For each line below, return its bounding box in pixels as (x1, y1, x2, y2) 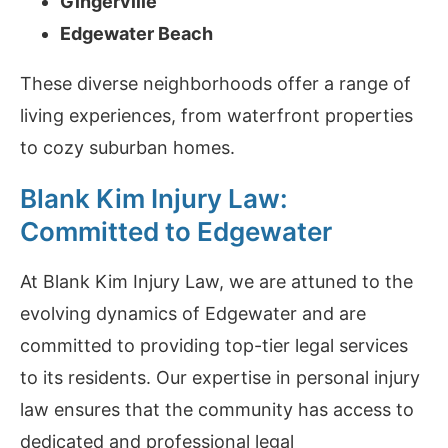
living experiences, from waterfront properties (20, 105, 413, 127)
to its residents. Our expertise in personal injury (20, 367, 420, 389)
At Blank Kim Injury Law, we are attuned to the (20, 271, 413, 293)
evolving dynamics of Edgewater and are (20, 303, 366, 325)
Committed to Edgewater (20, 216, 332, 248)
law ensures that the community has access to (20, 399, 414, 421)
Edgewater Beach (60, 23, 213, 45)
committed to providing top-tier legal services (20, 335, 408, 357)
